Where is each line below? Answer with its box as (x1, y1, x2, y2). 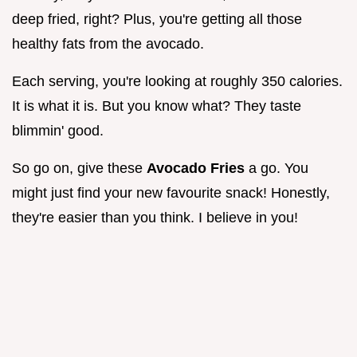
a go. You (249, 160, 308, 177)
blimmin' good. (12, 123, 104, 139)
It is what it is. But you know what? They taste (12, 98, 301, 115)
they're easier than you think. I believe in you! (12, 210, 298, 226)
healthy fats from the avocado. (12, 36, 204, 53)
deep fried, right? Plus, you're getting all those (12, 11, 302, 28)
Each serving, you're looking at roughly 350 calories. (12, 73, 343, 90)
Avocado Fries (147, 160, 249, 177)
